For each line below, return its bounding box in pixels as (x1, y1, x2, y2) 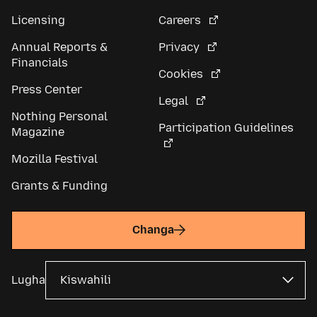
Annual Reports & (11, 40, 108, 54)
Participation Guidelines (158, 120, 294, 134)
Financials (11, 55, 68, 69)
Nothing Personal (11, 109, 108, 123)
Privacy (158, 40, 202, 54)
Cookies (158, 67, 206, 81)
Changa (132, 223, 174, 237)
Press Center (11, 82, 82, 96)
